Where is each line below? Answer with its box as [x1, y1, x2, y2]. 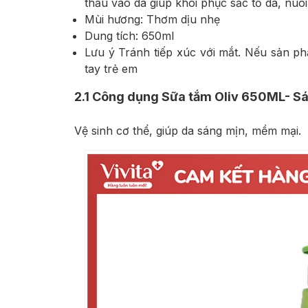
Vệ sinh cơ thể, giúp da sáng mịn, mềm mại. [74, 124, 301, 138]
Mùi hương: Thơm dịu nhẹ [85, 12, 220, 27]
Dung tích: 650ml [85, 29, 174, 43]
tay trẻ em [85, 62, 137, 76]
